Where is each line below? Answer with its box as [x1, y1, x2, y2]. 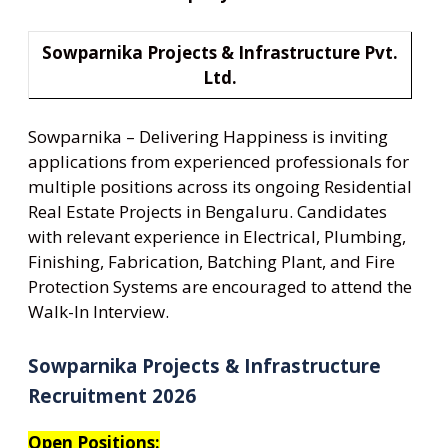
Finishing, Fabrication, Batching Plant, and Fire [28, 250, 395, 274]
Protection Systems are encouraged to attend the [28, 275, 412, 299]
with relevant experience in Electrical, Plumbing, [28, 225, 406, 249]
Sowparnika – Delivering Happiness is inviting [28, 125, 388, 149]
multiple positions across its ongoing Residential [28, 175, 412, 199]
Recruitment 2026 [28, 382, 196, 408]
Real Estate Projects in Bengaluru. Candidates [28, 200, 387, 224]
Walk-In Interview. [28, 300, 169, 324]
